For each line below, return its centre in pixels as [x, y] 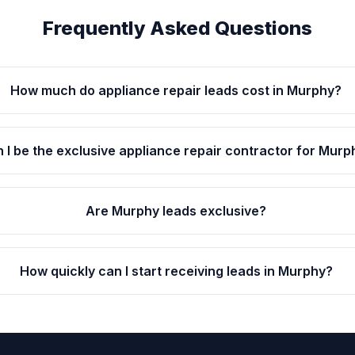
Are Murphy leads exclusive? [176, 211]
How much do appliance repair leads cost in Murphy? [176, 90]
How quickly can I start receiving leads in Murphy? [176, 271]
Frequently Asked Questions [177, 28]
